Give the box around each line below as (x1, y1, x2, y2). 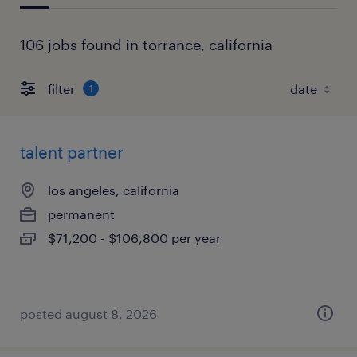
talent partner (20, 143, 124, 162)
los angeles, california (48, 182, 179, 198)
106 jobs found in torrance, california (20, 36, 273, 53)
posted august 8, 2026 (20, 306, 157, 321)
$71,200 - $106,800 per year (48, 230, 221, 245)
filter (48, 80, 75, 96)
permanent (48, 206, 115, 222)
